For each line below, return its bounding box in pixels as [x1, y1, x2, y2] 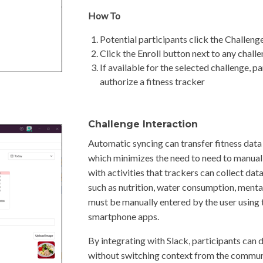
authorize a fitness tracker [99, 76, 205, 87]
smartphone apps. [87, 211, 159, 222]
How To [87, 10, 120, 21]
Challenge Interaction [87, 119, 198, 130]
